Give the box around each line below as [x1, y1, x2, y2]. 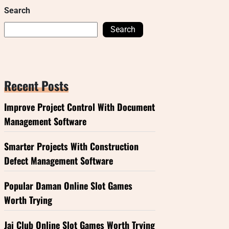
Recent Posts [4, 76, 68, 95]
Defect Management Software [4, 154, 113, 167]
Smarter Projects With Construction [4, 140, 139, 153]
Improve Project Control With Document [4, 100, 155, 113]
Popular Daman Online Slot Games [4, 179, 132, 192]
